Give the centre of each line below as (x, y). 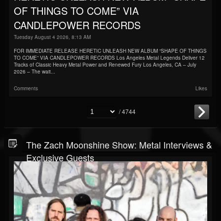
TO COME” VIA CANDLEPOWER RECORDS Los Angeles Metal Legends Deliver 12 (109, 58)
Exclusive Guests (60, 157)
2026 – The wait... (35, 72)
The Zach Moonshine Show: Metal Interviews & (119, 145)
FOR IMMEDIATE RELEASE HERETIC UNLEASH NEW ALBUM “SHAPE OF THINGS (110, 51)
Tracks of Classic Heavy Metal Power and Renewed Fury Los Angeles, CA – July (105, 65)
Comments (26, 88)
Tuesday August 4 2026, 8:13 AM (52, 37)
